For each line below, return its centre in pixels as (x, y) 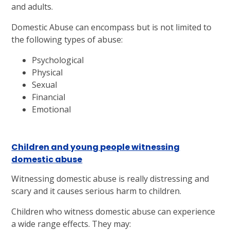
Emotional (52, 110)
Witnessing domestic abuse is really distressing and (110, 178)
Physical (47, 73)
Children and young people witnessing (96, 147)
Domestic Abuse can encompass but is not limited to (112, 27)
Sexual (45, 85)
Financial (49, 97)
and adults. (32, 7)
